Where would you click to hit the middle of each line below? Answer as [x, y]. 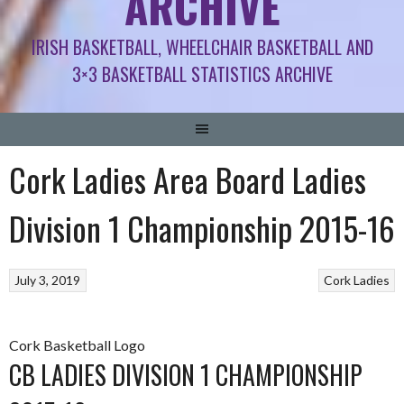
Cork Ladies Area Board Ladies [188, 179]
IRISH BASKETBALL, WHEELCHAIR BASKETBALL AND [202, 46]
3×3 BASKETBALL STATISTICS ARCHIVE [202, 73]
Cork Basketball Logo [77, 345]
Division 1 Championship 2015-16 [202, 227]
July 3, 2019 [48, 280]
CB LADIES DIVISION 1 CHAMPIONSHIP [186, 375]
